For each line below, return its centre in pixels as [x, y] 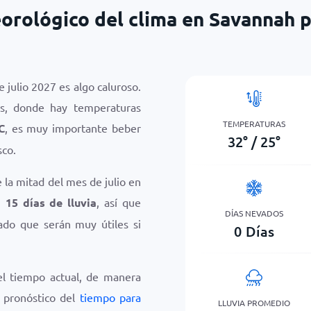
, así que [119, 202]
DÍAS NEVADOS [254, 213]
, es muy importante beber [73, 128]
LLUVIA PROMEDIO [254, 302]
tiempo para [110, 297]
